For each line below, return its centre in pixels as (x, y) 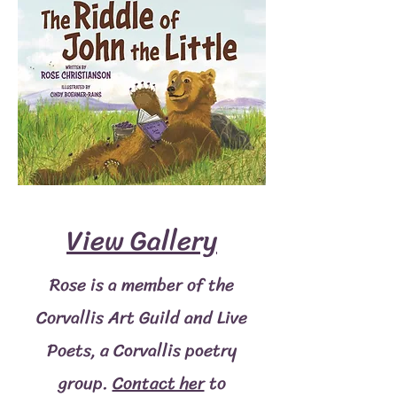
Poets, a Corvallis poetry (142, 350)
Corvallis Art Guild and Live (142, 318)
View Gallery (142, 241)
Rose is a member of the (142, 285)
